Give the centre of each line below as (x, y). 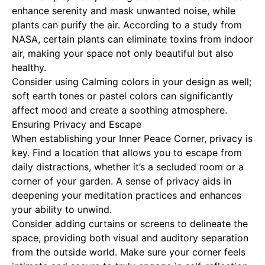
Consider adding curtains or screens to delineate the (130, 224)
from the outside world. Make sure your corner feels (129, 252)
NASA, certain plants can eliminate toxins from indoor (132, 39)
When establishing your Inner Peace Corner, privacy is (132, 138)
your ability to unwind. (62, 209)
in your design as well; (200, 82)
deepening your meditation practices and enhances (127, 195)
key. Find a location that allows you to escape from (127, 153)
